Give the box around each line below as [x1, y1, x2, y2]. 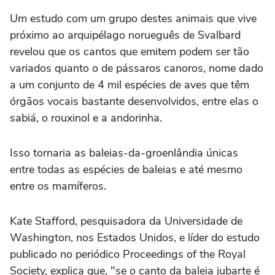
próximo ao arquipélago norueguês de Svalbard [10, 27, 241, 42]
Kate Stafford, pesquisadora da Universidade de [10, 213, 242, 228]
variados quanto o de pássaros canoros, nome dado [10, 60, 263, 76]
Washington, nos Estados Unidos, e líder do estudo [10, 230, 260, 245]
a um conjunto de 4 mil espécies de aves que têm [10, 77, 249, 92]
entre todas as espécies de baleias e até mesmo [10, 161, 242, 177]
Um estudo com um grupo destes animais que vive [10, 10, 257, 26]
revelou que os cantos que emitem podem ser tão [10, 44, 249, 59]
